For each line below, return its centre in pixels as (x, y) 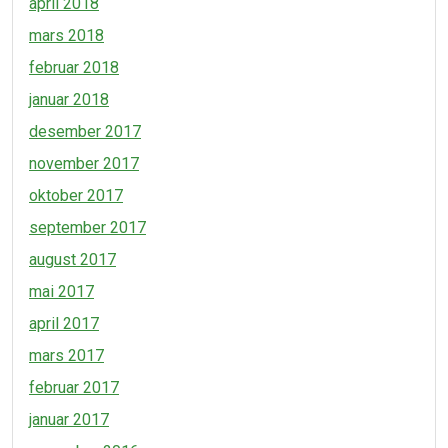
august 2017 (72, 259)
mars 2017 (66, 355)
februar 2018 (74, 67)
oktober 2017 (76, 195)
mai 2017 (61, 291)
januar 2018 (69, 99)
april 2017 (64, 323)
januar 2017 (69, 419)
